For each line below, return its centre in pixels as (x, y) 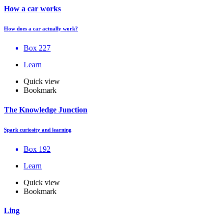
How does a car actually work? (41, 29)
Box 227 (37, 48)
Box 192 (37, 149)
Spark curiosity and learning (38, 129)
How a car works (32, 9)
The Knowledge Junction (46, 110)
